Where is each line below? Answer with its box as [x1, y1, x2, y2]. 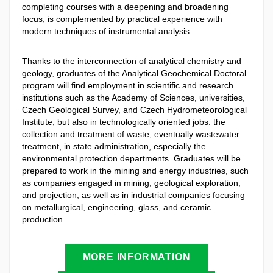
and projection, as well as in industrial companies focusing [22, 190, 245, 200]
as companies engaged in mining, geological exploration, [22, 178, 241, 188]
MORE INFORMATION [82, 251, 191, 262]
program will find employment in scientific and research [22, 80, 233, 91]
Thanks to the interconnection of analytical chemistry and [22, 56, 241, 66]
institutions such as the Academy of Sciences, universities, [22, 93, 245, 103]
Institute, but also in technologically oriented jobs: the [22, 117, 225, 127]
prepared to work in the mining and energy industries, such [22, 166, 249, 176]
